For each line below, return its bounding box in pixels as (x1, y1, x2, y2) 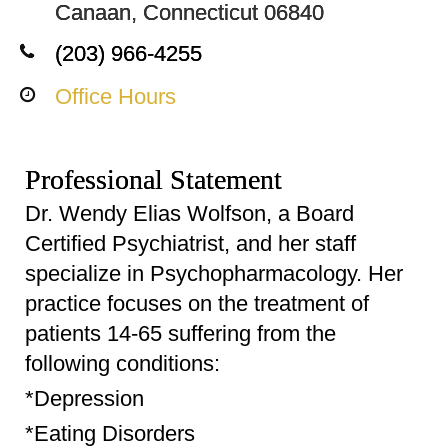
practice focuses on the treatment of (25, 291, 369, 316)
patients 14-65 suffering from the (25, 321, 336, 346)
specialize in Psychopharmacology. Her (25, 261, 403, 286)
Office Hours (55, 84, 176, 109)
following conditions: (25, 351, 220, 376)
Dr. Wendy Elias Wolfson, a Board (25, 201, 354, 226)
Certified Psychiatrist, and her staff (25, 231, 356, 256)
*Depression (25, 386, 144, 411)
